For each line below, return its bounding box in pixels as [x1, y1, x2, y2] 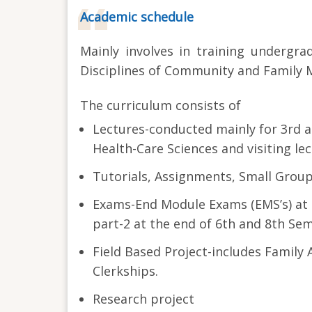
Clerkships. [93, 262, 158, 279]
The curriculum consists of [80, 96, 241, 114]
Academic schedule [80, 8, 194, 25]
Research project [93, 290, 194, 307]
